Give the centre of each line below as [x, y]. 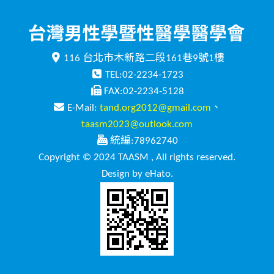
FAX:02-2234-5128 [144, 92]
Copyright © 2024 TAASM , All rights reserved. [137, 158]
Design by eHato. [137, 174]
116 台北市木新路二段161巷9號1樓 [144, 59]
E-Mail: [83, 108]
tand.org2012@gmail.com [155, 108]
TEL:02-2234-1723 [144, 75]
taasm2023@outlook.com [137, 125]
